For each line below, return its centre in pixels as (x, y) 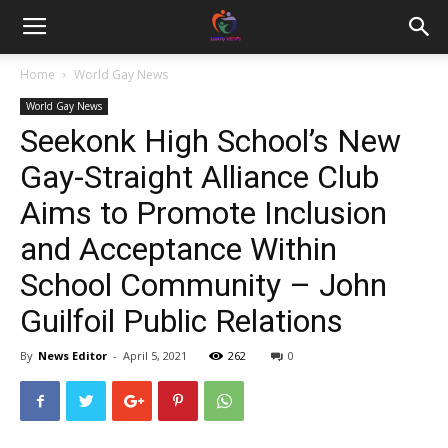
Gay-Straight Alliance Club (199, 177)
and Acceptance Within (178, 249)
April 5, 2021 (155, 355)
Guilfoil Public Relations (181, 321)
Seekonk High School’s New (210, 141)
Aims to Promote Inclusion (203, 213)
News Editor (72, 355)
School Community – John (203, 285)
